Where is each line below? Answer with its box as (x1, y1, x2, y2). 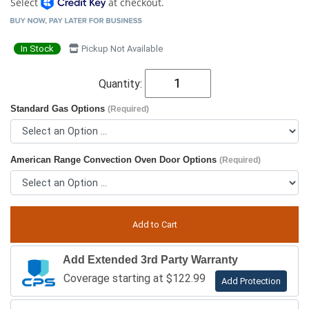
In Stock (21, 43, 54, 54)
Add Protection (221, 275, 281, 286)
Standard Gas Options (10, 103, 108, 114)
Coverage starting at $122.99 (63, 271, 206, 285)
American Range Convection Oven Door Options (10, 154, 219, 166)
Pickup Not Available (79, 43, 163, 54)
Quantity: (98, 77, 145, 90)
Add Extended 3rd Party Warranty (63, 253, 238, 266)
